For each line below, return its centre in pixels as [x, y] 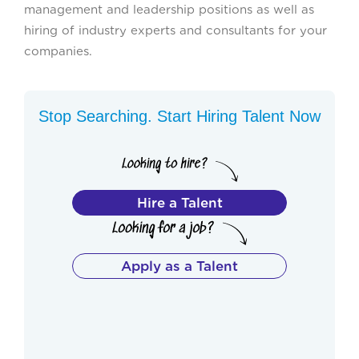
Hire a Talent [179, 202]
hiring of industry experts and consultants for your [175, 30]
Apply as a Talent [179, 266]
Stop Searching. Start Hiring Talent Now [179, 116]
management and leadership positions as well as [169, 9]
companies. [58, 51]
